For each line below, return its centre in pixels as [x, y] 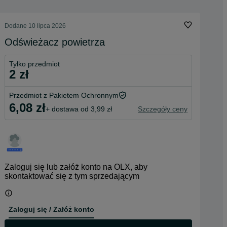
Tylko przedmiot [34, 64]
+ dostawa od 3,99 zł [79, 109]
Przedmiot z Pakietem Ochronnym [64, 95]
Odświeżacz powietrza [55, 42]
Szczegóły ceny [163, 109]
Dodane [16, 26]
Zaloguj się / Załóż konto [51, 209]
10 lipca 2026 [47, 26]
